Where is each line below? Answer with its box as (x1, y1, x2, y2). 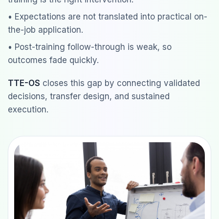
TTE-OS (8, 78, 40, 88)
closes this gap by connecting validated (40, 78, 200, 88)
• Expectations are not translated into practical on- (8, 12, 207, 22)
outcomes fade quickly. (8, 55, 99, 65)
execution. (8, 105, 48, 114)
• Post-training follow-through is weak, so (8, 42, 172, 52)
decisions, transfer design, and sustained (8, 91, 170, 101)
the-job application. (8, 25, 83, 35)
